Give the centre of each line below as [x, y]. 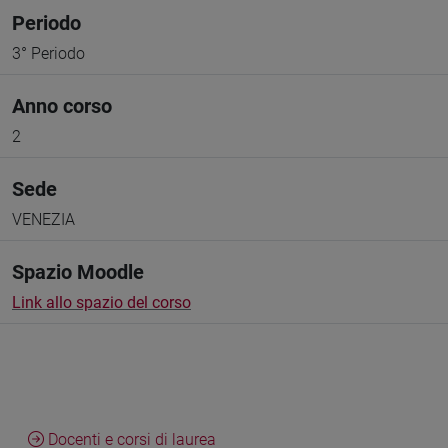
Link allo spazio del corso [101, 302]
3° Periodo [48, 53]
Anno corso [62, 106]
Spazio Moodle [78, 272]
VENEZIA [43, 219]
